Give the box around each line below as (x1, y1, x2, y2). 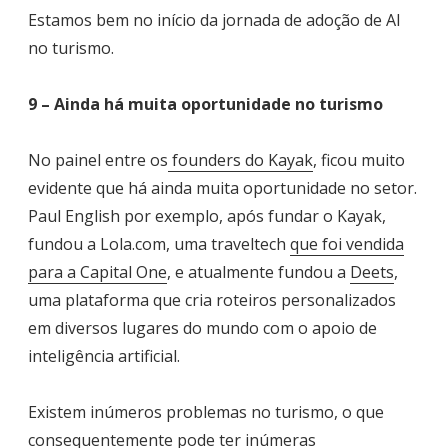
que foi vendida (290, 233, 404, 256)
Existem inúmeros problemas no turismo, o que (28, 401, 384, 424)
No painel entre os (28, 149, 168, 172)
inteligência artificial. (28, 345, 180, 368)
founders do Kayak (168, 149, 313, 172)
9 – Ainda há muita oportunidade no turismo (28, 93, 383, 116)
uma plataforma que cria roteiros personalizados (28, 289, 396, 312)
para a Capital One (28, 261, 167, 284)
